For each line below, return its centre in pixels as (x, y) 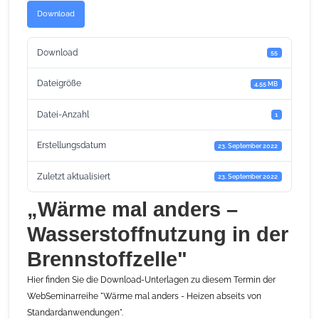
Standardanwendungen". (75, 312)
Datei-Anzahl (63, 114)
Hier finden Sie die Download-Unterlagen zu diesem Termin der (152, 279)
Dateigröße (59, 84)
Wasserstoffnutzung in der (158, 234)
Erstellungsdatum (72, 146)
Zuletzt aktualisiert (74, 176)
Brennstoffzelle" (108, 259)
